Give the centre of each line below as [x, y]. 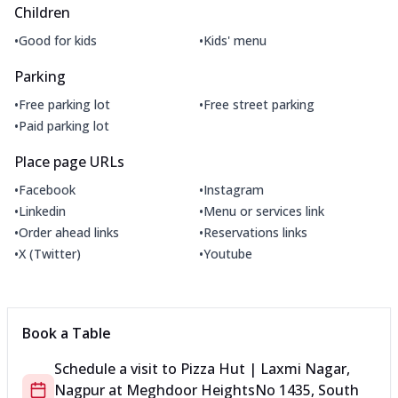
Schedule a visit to [117, 369]
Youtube [228, 253]
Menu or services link [264, 211]
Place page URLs [69, 162]
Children [42, 13]
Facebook [47, 189]
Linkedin [42, 211]
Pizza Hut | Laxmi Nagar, [265, 369]
